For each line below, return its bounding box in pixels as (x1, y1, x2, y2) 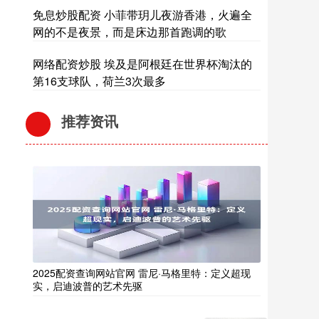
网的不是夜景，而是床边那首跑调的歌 (33, 23, 226, 40)
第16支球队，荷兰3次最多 (33, 73, 166, 89)
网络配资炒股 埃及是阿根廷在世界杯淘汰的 (33, 56, 252, 72)
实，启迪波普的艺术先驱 (33, 278, 142, 293)
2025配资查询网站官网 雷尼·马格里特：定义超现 (33, 266, 251, 280)
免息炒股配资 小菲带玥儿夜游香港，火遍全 (33, 6, 252, 23)
